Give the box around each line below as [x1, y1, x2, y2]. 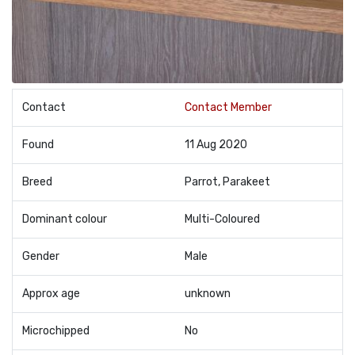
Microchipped [22, 324, 90, 338]
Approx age [22, 287, 80, 300]
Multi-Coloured [185, 212, 260, 226]
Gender [22, 250, 59, 263]
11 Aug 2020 [185, 138, 247, 151]
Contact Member [185, 101, 272, 114]
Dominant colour [22, 212, 107, 226]
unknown [185, 287, 231, 300]
